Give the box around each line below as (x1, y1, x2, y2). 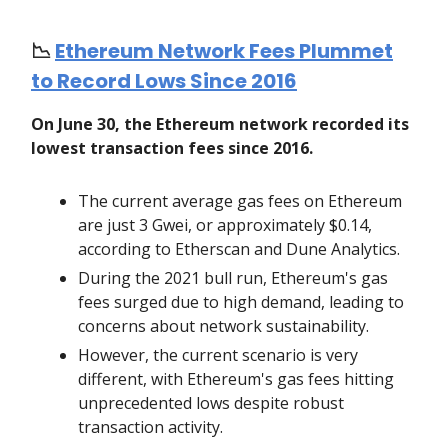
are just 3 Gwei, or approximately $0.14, (78, 214, 372, 237)
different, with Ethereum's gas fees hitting (78, 368, 394, 391)
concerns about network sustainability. (78, 315, 369, 338)
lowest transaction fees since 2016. (31, 137, 313, 160)
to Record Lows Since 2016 (31, 67, 297, 96)
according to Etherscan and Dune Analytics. (78, 238, 400, 261)
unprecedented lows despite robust (78, 392, 344, 415)
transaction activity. (78, 416, 223, 439)
